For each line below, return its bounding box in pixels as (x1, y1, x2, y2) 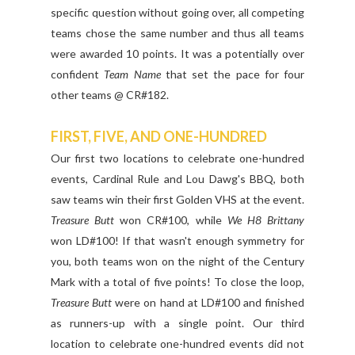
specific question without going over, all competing (51, 6, 304, 20)
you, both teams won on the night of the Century (51, 254, 304, 269)
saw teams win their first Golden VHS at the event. (51, 193, 304, 207)
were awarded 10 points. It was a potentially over (51, 47, 304, 61)
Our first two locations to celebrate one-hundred (51, 151, 304, 166)
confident (51, 67, 105, 82)
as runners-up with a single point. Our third (51, 316, 304, 330)
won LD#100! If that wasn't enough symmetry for (51, 234, 304, 248)
